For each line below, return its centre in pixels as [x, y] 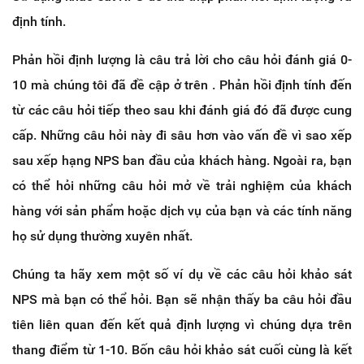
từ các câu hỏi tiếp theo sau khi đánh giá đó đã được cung [182, 110]
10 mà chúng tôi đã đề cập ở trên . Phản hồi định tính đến [182, 84]
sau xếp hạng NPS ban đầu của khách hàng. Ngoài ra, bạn [182, 160]
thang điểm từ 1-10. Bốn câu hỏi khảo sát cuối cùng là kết [182, 349]
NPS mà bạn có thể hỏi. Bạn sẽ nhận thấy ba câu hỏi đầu [182, 299]
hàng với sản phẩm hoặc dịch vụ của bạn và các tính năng [182, 210]
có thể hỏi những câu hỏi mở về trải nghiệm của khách [182, 185]
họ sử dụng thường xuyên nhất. [102, 236]
